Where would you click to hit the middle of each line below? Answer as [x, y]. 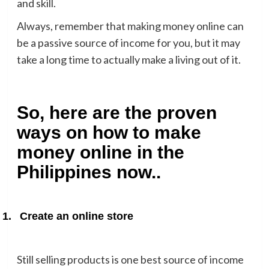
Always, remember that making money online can [130, 26]
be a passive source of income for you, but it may [128, 42]
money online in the [100, 152]
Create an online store [76, 216]
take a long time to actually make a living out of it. [128, 59]
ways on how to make [109, 132]
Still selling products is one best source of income [130, 259]
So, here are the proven [116, 112]
